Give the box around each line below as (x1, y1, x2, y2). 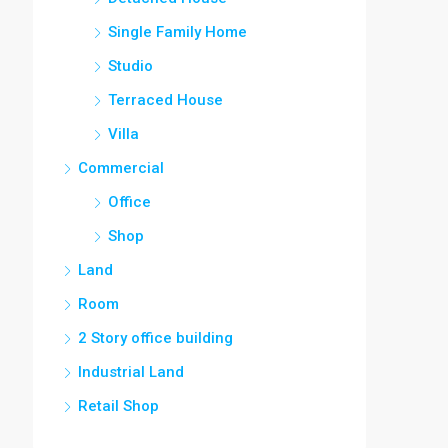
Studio (108, 56, 153, 75)
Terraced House (108, 90, 223, 109)
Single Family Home (108, 22, 247, 41)
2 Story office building (78, 328, 233, 347)
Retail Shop (78, 396, 159, 415)
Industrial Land (78, 362, 184, 381)
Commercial (78, 158, 164, 177)
